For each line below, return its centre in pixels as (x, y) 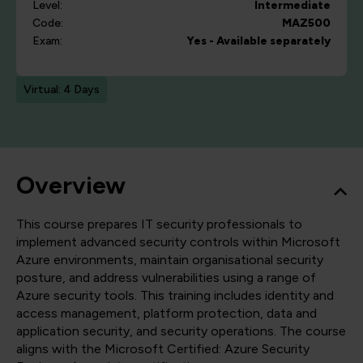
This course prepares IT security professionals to (159, 224)
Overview (71, 186)
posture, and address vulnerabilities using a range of (166, 278)
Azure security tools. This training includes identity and (175, 296)
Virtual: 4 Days (62, 90)
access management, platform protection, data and (167, 314)
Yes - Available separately (258, 41)
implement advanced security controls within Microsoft (178, 242)
